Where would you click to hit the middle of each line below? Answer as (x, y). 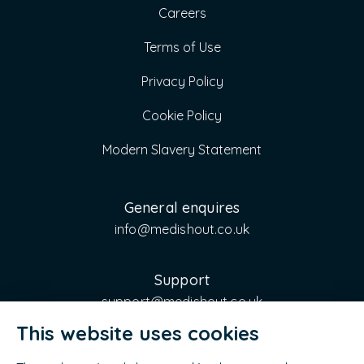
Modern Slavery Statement (182, 149)
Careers (182, 13)
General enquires (182, 207)
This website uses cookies (138, 333)
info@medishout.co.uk (182, 229)
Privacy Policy (182, 81)
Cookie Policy (182, 115)
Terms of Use (182, 47)
